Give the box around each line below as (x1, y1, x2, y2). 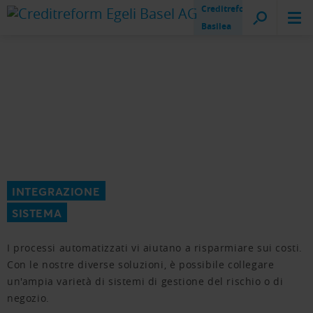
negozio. (7, 291, 50, 305)
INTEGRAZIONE (12, 184, 101, 198)
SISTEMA (12, 205, 62, 220)
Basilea (201, 20, 231, 32)
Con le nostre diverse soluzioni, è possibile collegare (7, 258, 275, 271)
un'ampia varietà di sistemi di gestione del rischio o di (7, 275, 284, 288)
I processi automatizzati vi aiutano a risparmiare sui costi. (7, 241, 303, 254)
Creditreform (201, 3, 256, 15)
